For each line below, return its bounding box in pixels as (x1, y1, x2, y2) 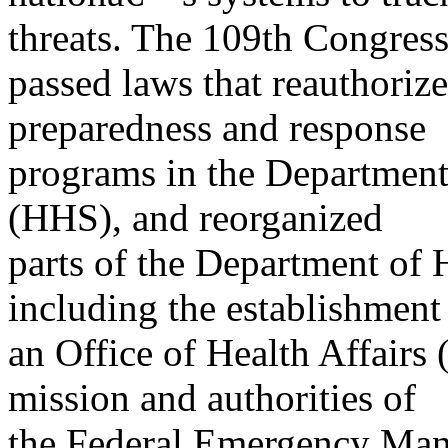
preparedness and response (8, 106, 426, 149)
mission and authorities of (8, 376, 416, 419)
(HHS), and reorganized (8, 196, 383, 239)
